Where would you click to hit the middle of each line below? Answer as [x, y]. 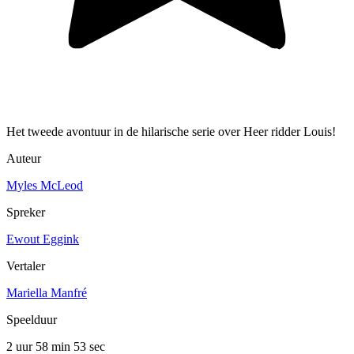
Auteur [24, 159]
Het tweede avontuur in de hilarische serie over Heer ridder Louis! [171, 132]
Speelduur [32, 320]
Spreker [26, 213]
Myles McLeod [45, 186]
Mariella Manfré [47, 293]
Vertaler [26, 266]
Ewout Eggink [43, 239]
